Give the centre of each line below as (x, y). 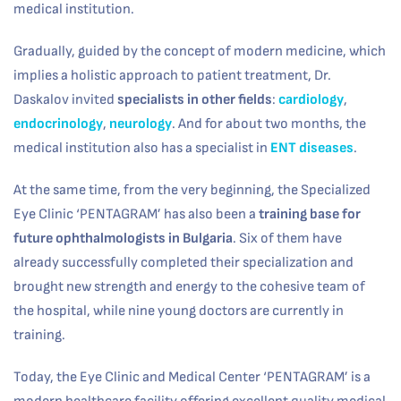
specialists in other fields (195, 99)
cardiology (311, 99)
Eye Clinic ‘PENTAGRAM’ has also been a (136, 214)
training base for (310, 214)
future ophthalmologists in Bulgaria (123, 238)
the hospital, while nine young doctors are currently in (179, 311)
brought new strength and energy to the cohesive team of (189, 286)
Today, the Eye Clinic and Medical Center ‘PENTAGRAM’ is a (192, 377)
